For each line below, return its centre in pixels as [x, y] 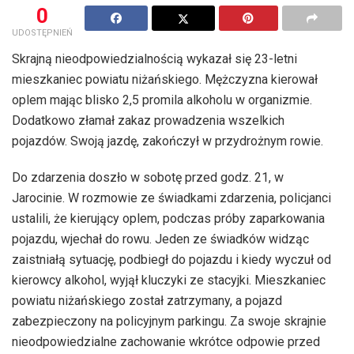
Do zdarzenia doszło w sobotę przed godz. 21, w [148, 177]
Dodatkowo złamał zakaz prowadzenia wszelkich [148, 120]
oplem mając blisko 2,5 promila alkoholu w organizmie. [162, 100]
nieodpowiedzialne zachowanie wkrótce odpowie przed [166, 341]
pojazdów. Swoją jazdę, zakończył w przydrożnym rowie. [168, 141]
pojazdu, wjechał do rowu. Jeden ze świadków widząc [160, 239]
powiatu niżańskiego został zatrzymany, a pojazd [147, 300]
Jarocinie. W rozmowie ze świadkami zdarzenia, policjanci [171, 198]
